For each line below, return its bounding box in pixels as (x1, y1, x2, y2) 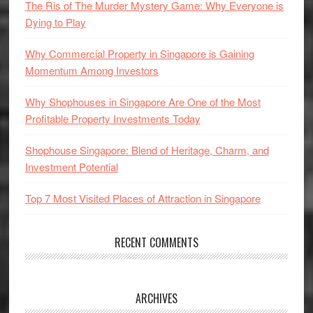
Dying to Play (24, 15, 86, 29)
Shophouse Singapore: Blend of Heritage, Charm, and (24, 143, 269, 157)
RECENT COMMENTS (114, 234, 198, 251)
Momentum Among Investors (24, 63, 159, 78)
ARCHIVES (135, 290, 177, 307)
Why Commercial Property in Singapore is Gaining (24, 46, 254, 61)
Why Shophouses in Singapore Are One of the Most (24, 94, 261, 109)
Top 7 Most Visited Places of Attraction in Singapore (24, 191, 261, 205)
